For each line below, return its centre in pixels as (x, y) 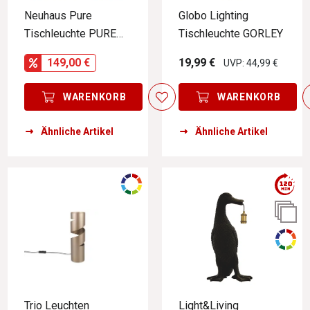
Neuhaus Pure (58, 15)
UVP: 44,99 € (251, 63)
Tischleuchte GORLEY (231, 33)
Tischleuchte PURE (70, 33)
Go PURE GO (55, 51)
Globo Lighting (213, 15)
